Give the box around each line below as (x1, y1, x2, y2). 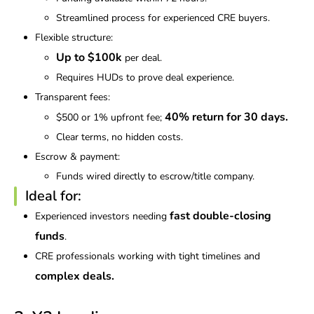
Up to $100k (56, 50, 122, 66)
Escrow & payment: (35, 150, 120, 164)
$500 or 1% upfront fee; (56, 111, 165, 125)
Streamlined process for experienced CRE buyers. (56, 11, 270, 25)
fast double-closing (170, 208, 271, 224)
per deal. (122, 51, 162, 65)
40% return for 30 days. (165, 109, 288, 125)
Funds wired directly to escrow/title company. (56, 170, 254, 184)
